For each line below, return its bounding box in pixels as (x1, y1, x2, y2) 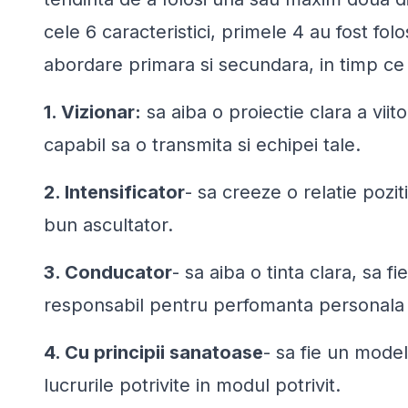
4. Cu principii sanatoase (44, 341, 263, 363)
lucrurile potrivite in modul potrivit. (44, 373, 341, 396)
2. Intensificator (44, 180, 185, 203)
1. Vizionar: (44, 100, 141, 123)
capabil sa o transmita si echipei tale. (44, 133, 361, 156)
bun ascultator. (44, 213, 173, 236)
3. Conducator (44, 260, 172, 283)
